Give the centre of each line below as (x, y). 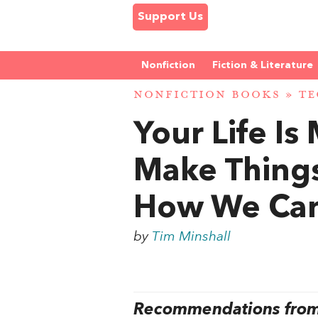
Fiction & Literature (263, 65)
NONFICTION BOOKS (207, 95)
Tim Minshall (192, 237)
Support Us (170, 17)
